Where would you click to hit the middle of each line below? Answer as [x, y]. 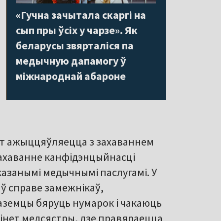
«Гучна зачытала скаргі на [81, 15]
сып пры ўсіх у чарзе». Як [77, 30]
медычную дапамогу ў [71, 60]
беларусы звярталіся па [75, 45]
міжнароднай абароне [71, 76]
